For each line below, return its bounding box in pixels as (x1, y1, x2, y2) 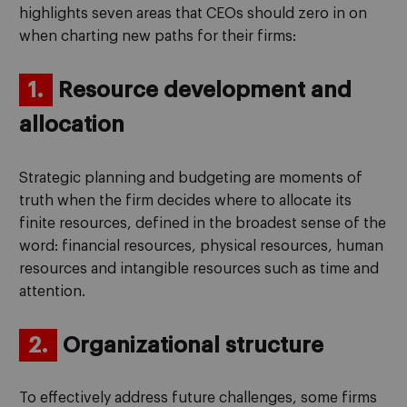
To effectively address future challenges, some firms (19, 390, 377, 405)
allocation (19, 114, 124, 136)
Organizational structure (57, 333, 323, 356)
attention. (19, 283, 85, 299)
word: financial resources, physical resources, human (19, 238, 383, 253)
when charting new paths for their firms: (19, 29, 296, 45)
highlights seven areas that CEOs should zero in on (19, 6, 367, 22)
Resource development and (53, 79, 352, 102)
